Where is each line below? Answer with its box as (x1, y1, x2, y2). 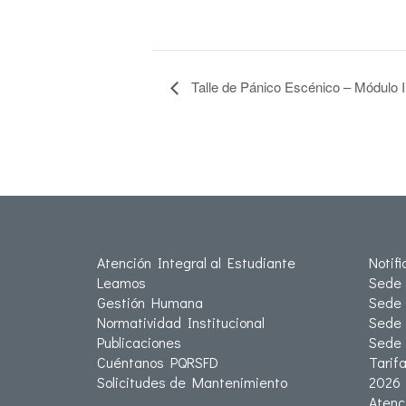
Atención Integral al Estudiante (97, 253, 295, 272)
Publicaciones (97, 333, 181, 352)
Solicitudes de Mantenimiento (97, 372, 287, 391)
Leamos (97, 273, 146, 292)
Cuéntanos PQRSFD (97, 353, 218, 372)
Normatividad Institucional (97, 313, 265, 332)
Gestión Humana (97, 293, 203, 312)
